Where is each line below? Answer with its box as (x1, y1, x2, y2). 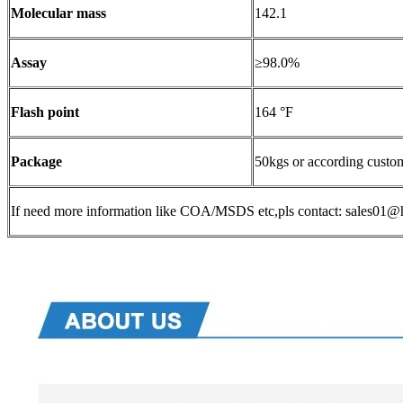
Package (11, 153, 62, 169)
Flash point (11, 103, 79, 120)
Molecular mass (11, 4, 106, 21)
